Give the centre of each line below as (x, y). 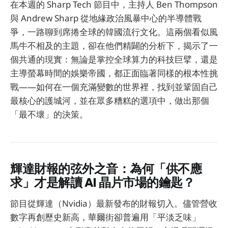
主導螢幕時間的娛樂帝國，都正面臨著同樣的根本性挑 (114, 73)
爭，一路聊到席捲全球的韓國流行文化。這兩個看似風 (114, 32)
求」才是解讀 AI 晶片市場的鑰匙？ (103, 183)
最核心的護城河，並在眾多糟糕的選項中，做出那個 (110, 101)
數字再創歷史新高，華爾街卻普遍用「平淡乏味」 (105, 217)
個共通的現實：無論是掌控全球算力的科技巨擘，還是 (114, 60)
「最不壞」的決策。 (49, 115)
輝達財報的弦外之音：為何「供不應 (106, 169)
